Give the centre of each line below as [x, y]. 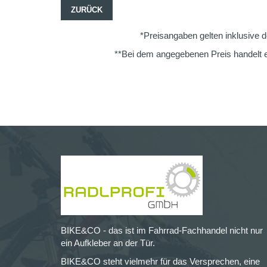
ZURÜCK [87, 10]
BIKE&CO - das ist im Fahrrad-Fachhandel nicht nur [162, 230]
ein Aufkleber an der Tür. [108, 243]
